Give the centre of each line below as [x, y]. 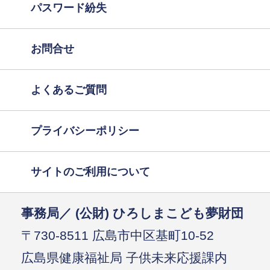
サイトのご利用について [91, 171]
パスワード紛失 [69, 8]
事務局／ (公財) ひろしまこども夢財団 [133, 213]
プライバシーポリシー [85, 130]
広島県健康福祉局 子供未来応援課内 [124, 257]
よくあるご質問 [69, 89]
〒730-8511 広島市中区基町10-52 [118, 235]
